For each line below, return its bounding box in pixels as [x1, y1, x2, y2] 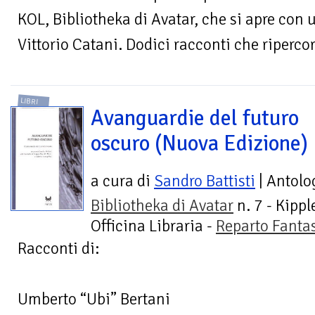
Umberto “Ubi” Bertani [18, 288, 170, 309]
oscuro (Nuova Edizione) [91, 129, 308, 157]
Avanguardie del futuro [91, 104, 299, 131]
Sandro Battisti [154, 170, 255, 191]
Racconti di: [18, 238, 99, 259]
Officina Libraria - [91, 215, 216, 236]
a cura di [91, 170, 154, 191]
